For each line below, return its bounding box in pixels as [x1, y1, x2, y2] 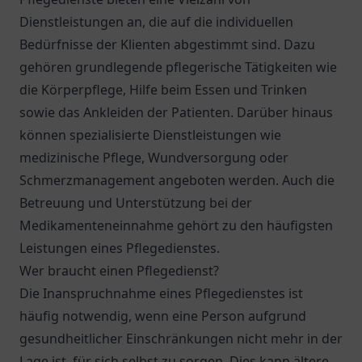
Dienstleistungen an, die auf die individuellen [19, 13, 293, 31]
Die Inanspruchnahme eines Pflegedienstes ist [19, 284, 303, 302]
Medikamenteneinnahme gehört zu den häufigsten [19, 217, 333, 234]
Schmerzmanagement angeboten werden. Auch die [19, 171, 335, 189]
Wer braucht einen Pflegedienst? [19, 262, 219, 280]
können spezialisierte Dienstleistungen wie [19, 126, 281, 144]
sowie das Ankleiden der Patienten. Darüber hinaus [19, 103, 333, 121]
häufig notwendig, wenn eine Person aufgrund [19, 307, 306, 325]
